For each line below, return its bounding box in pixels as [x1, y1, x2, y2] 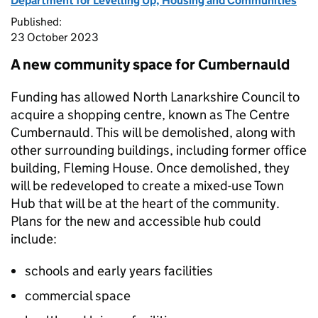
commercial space [25, 287, 131, 304]
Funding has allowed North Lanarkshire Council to [11, 89, 300, 105]
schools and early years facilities [25, 263, 213, 279]
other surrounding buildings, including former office [11, 142, 307, 158]
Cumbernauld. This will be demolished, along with [11, 124, 295, 141]
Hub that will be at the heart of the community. [11, 195, 280, 212]
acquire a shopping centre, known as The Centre [11, 106, 290, 123]
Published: [11, 15, 62, 28]
